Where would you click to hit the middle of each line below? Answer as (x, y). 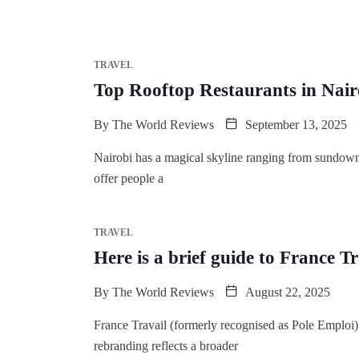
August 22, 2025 (286, 292)
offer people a (129, 178)
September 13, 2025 (294, 124)
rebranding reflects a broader (166, 345)
